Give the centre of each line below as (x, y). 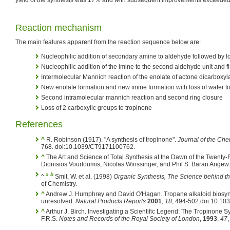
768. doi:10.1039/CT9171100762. (88, 147)
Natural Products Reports (111, 201)
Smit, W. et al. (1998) (83, 176)
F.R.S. (50, 218)
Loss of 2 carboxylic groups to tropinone (97, 108)
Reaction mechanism (59, 27)
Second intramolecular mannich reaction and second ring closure (132, 97)
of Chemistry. (59, 184)
